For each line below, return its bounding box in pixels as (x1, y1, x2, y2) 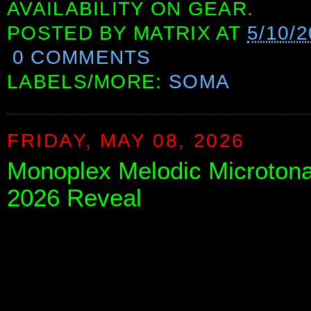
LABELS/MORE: (7, 71, 169, 93)
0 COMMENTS (12, 47, 151, 69)
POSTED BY (7, 22, 134, 44)
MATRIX (133, 22, 211, 44)
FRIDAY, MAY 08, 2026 (7, 129, 245, 151)
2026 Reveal (7, 184, 142, 212)
